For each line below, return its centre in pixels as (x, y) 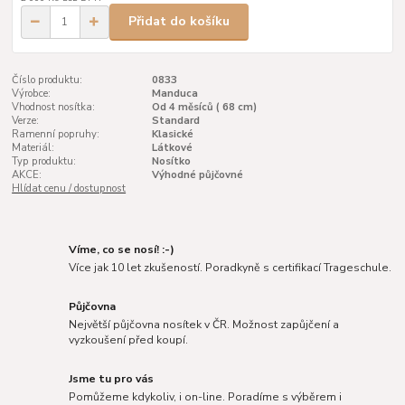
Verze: (26, 120)
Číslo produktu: (47, 80)
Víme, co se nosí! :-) (122, 250)
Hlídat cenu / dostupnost (69, 188)
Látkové (172, 147)
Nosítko (171, 161)
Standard (175, 120)
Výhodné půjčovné (197, 174)
